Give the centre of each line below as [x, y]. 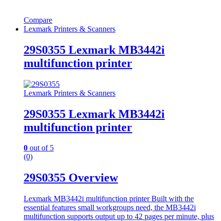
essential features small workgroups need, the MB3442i [110, 208]
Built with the [173, 199]
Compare [38, 20]
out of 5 [41, 148]
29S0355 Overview [71, 178]
